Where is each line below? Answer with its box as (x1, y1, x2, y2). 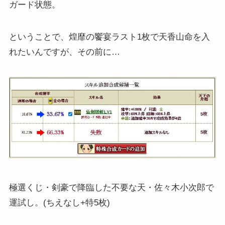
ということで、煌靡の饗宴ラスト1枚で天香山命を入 (9, 32, 210, 42)
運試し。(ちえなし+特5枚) (9, 198, 110, 208)
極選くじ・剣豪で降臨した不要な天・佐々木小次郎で (9, 183, 214, 193)
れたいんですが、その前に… (9, 47, 120, 57)
